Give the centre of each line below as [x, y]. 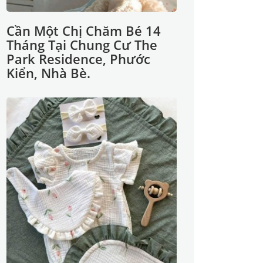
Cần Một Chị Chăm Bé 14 [84, 31]
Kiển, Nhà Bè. [48, 73]
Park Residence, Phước [78, 59]
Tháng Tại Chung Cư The [82, 45]
